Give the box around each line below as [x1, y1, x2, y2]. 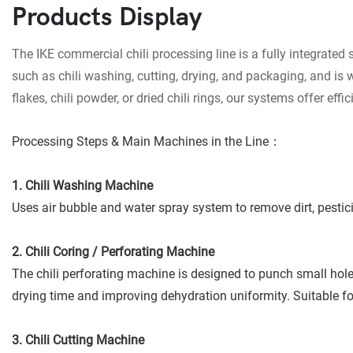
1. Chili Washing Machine [12, 177, 153, 193]
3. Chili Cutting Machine [12, 332, 144, 347]
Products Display [12, 2, 202, 32]
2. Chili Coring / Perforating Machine [12, 243, 214, 259]
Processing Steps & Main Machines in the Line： [12, 133, 281, 149]
